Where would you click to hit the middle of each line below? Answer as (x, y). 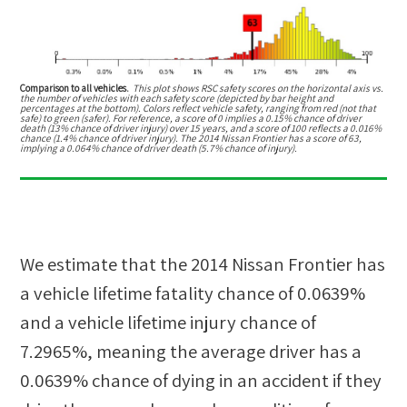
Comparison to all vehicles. (75, 89)
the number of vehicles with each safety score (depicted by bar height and (177, 99)
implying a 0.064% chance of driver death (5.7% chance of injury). (159, 149)
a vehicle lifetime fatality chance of (159, 293)
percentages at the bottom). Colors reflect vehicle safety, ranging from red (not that (199, 109)
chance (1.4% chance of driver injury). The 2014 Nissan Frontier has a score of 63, (191, 139)
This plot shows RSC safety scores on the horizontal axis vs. (258, 89)
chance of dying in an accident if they (235, 380)
